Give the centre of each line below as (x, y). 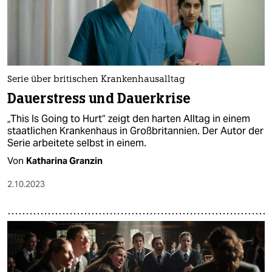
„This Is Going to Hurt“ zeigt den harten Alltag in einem (129, 118)
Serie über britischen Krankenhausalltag (96, 80)
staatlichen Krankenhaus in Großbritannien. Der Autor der (135, 131)
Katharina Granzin (64, 160)
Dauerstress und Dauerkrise (99, 98)
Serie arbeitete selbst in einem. (77, 143)
